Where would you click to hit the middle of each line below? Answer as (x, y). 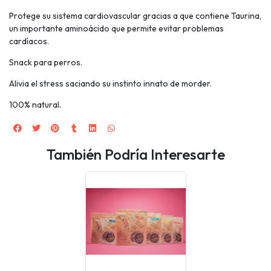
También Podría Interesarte (135, 154)
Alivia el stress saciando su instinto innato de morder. (110, 83)
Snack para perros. (46, 62)
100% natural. (35, 104)
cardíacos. (29, 41)
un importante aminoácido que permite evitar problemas (116, 28)
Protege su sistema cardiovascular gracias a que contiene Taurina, (135, 15)
